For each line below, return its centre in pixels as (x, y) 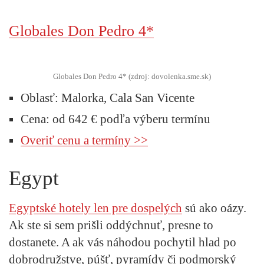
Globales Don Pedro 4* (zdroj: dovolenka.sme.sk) (132, 76)
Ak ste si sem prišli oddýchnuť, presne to (111, 225)
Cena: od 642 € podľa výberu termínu (115, 119)
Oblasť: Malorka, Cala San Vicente (108, 98)
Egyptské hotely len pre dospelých (95, 208)
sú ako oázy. (214, 208)
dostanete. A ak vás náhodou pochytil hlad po (123, 242)
